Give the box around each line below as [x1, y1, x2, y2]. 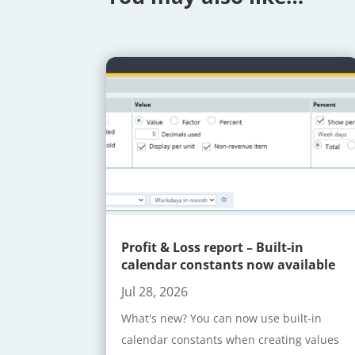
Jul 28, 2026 [121, 283, 189, 301]
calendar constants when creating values [121, 332, 340, 348]
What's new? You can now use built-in [121, 311, 323, 326]
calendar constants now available [121, 256, 336, 274]
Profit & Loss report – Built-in [121, 239, 304, 257]
